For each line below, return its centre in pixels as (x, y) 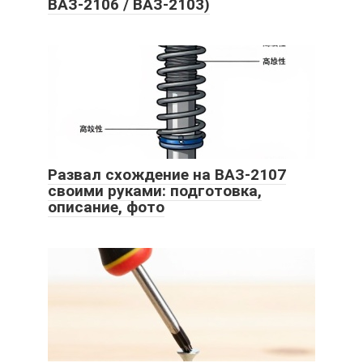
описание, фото (106, 207)
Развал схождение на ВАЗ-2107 (167, 174)
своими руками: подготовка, (155, 190)
